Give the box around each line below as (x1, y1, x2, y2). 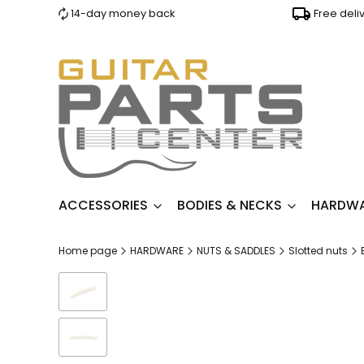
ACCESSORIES (58, 196, 148, 214)
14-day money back (71, 6, 175, 20)
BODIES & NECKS (177, 196, 282, 214)
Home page (58, 244, 117, 258)
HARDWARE (130, 244, 184, 258)
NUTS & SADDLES (197, 244, 275, 258)
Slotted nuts (288, 244, 348, 258)
